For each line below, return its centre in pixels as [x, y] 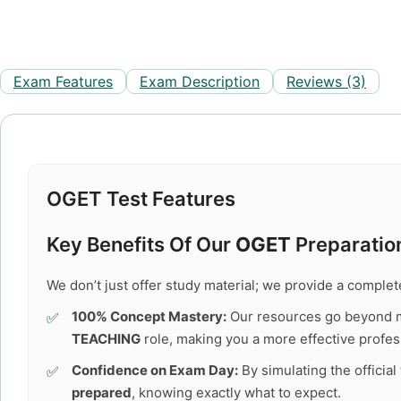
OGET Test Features [141, 199]
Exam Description [200, 81]
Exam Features [63, 81]
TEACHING [106, 339]
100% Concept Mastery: [149, 316]
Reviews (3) [326, 81]
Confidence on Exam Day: [155, 370]
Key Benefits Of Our [141, 244]
